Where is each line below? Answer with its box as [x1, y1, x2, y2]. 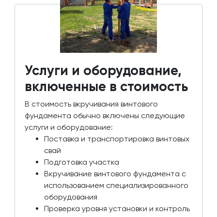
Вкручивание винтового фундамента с [44, 169, 186, 179]
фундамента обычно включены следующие [25, 111, 185, 121]
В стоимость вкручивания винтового [25, 99, 158, 109]
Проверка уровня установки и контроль [44, 204, 190, 214]
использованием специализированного [44, 181, 188, 190]
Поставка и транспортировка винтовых [44, 134, 189, 144]
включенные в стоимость [25, 78, 188, 95]
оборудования [44, 192, 97, 202]
